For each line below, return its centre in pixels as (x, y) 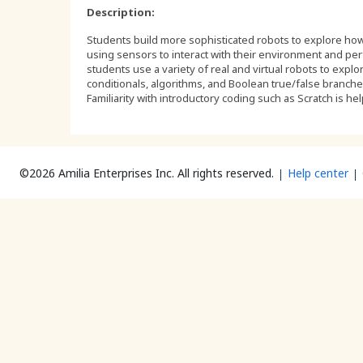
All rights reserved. (226, 173)
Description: (121, 12)
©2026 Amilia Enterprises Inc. (97, 173)
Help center (318, 173)
